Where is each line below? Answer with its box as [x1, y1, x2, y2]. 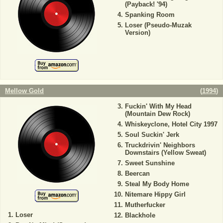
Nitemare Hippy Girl [124, 191, 186, 198]
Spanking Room [124, 11, 175, 18]
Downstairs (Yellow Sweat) [124, 149, 206, 156]
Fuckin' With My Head [124, 103, 192, 110]
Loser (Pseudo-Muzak [124, 21, 192, 29]
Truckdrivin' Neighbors [124, 141, 195, 149]
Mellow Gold [5, 87, 44, 95]
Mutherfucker [124, 201, 165, 209]
